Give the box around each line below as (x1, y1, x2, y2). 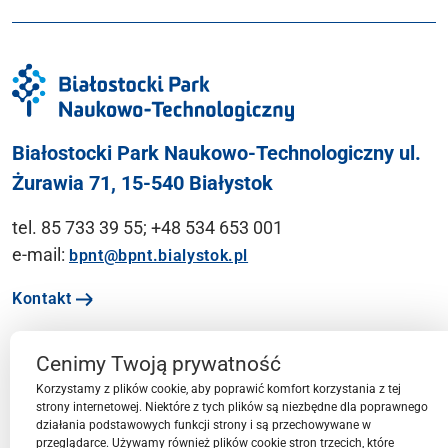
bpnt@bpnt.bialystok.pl (69, 245, 249, 265)
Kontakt (12, 288, 77, 308)
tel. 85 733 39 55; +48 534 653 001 (12, 216, 283, 238)
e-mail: (12, 243, 69, 265)
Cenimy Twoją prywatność (36, 352, 281, 376)
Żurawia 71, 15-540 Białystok (12, 170, 273, 195)
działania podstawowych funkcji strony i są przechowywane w (36, 418, 371, 432)
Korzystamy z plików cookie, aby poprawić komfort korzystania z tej (36, 382, 401, 396)
